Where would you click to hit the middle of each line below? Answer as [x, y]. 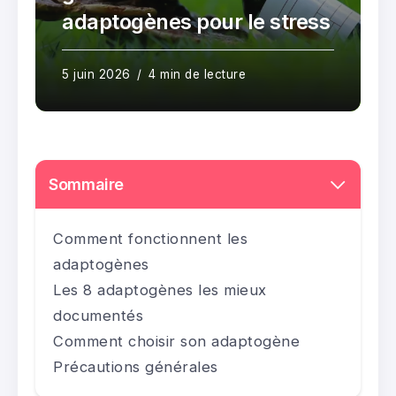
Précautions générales [136, 367]
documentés [98, 316]
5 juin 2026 [96, 75]
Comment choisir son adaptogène [176, 342]
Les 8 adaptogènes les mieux [160, 290]
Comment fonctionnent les [150, 239]
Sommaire [87, 185]
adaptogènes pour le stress [196, 22]
